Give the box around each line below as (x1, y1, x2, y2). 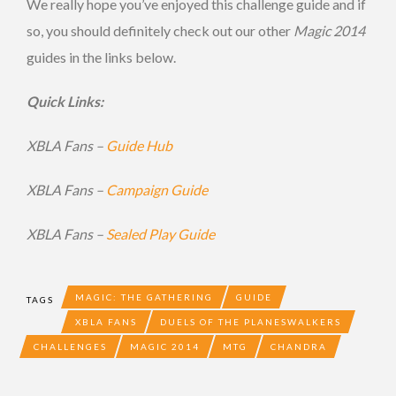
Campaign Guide (106, 180, 208, 198)
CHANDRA (270, 340, 327, 352)
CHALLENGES (34, 340, 107, 352)
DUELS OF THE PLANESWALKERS (160, 316, 341, 327)
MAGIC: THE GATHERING (75, 291, 213, 302)
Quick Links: (27, 92, 103, 110)
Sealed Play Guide (106, 225, 215, 242)
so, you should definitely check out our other (27, 21, 293, 39)
